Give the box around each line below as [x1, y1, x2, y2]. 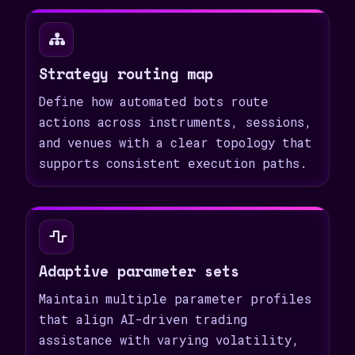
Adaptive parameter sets [39, 260, 239, 282]
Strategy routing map [39, 63, 213, 85]
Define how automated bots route [39, 94, 269, 109]
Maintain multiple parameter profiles [39, 291, 311, 307]
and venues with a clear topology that [39, 135, 312, 151]
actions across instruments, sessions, [39, 114, 312, 130]
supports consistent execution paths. [39, 155, 307, 171]
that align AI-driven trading [39, 311, 247, 327]
